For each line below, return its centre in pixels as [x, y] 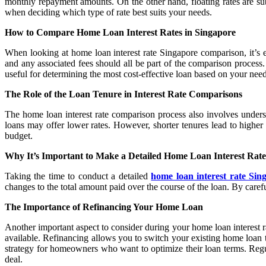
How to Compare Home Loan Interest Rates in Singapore [120, 32]
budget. [19, 135]
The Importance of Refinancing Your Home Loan [104, 207]
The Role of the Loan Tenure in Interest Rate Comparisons [123, 94]
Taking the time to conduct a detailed [78, 176]
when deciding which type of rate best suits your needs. [108, 12]
